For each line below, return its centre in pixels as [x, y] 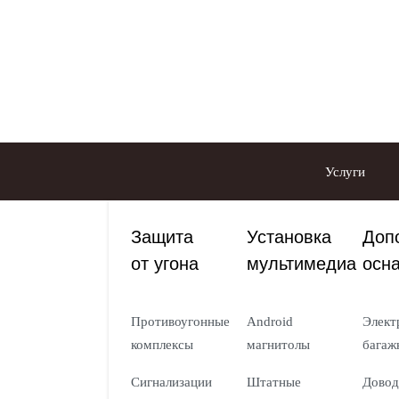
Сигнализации [171, 382]
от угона [165, 262]
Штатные [274, 382]
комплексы [162, 345]
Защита [162, 236]
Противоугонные [180, 322]
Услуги [345, 171]
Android [270, 322]
